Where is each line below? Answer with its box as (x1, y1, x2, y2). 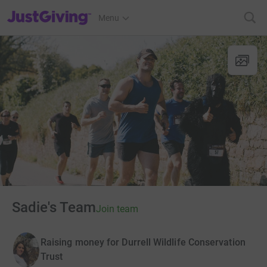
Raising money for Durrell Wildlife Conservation (41, 237, 246, 249)
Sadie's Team (12, 199, 96, 216)
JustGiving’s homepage (7, 5, 93, 15)
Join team (95, 203, 138, 215)
